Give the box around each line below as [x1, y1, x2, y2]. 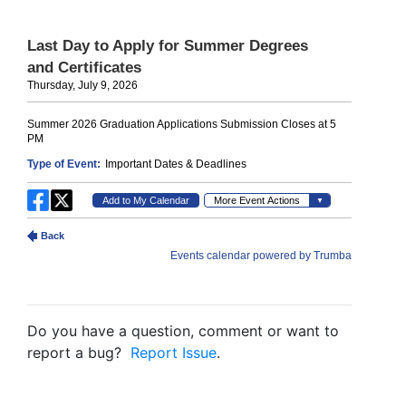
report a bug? [27, 343, 130, 362]
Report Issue [130, 343, 217, 362]
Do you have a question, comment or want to [27, 322, 339, 340]
